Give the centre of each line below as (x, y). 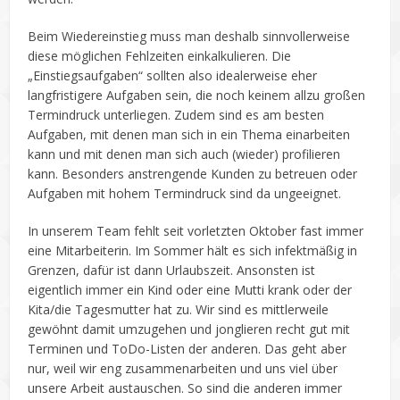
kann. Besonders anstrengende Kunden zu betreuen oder (193, 174)
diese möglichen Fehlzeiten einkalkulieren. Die (160, 56)
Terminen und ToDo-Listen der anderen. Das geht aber (187, 349)
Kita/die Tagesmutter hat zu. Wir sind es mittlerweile (179, 309)
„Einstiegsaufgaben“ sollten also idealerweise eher (173, 75)
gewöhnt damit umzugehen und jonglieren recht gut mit (189, 329)
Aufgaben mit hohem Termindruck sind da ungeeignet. (185, 193)
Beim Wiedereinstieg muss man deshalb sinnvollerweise (189, 36)
